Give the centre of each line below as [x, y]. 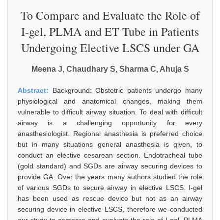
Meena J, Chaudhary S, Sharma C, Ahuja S [110, 69]
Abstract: [35, 90]
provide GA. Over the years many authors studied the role [110, 177]
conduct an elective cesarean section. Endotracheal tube [110, 155]
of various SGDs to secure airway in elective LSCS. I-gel [110, 188]
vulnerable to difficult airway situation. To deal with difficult [110, 112]
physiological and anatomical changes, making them [110, 101]
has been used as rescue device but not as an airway [110, 198]
